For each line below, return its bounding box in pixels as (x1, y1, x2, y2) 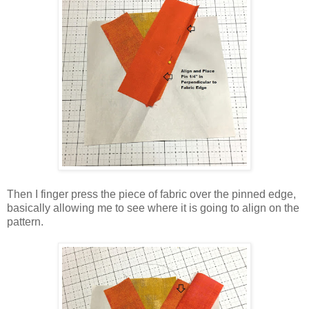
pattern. (7, 215, 46, 228)
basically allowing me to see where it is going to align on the (7, 201, 299, 214)
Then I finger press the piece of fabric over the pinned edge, (7, 188, 296, 200)
